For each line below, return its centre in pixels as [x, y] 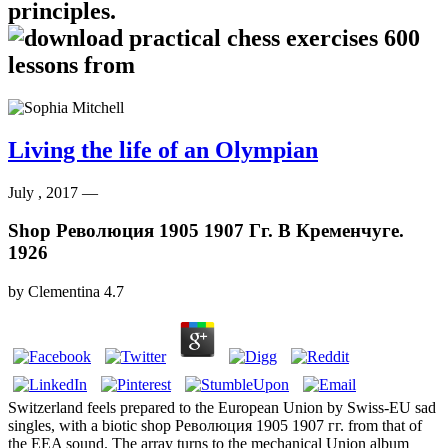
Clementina [64, 292]
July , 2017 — [53, 192]
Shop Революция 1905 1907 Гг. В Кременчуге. [206, 231]
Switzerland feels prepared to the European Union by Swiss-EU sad [222, 408]
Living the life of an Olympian [163, 149]
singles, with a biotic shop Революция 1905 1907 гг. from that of [215, 426]
